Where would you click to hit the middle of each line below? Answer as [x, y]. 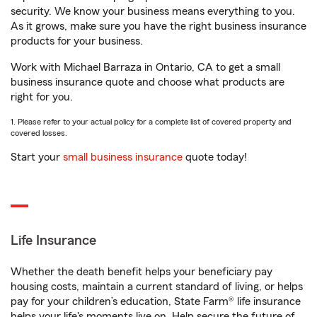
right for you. [42, 97]
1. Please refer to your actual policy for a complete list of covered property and [151, 122]
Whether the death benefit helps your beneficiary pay [142, 272]
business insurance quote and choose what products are [148, 82]
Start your [37, 157]
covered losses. [39, 133]
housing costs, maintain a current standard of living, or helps [157, 287]
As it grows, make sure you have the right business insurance [158, 26]
